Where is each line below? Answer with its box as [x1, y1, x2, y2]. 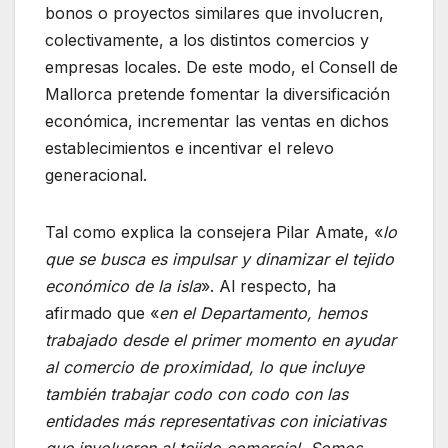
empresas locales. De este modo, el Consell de [45, 56, 398, 77]
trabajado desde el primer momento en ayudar [45, 329, 396, 350]
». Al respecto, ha [201, 275, 336, 296]
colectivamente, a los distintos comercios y [45, 29, 369, 50]
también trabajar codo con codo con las [45, 383, 348, 404]
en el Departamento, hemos [159, 302, 367, 323]
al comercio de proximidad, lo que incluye [45, 356, 364, 377]
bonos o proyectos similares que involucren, [45, 2, 384, 23]
